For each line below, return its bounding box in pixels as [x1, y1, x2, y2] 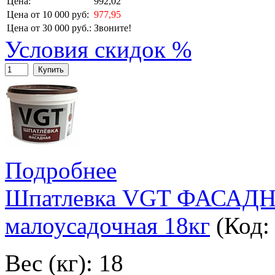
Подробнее [5, 157, 117, 184]
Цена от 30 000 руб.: [7, 23, 91, 34]
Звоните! [94, 23, 131, 34]
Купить [38, 65, 64, 75]
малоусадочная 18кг [5, 212, 210, 239]
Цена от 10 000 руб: [7, 9, 89, 20]
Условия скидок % [5, 36, 192, 63]
